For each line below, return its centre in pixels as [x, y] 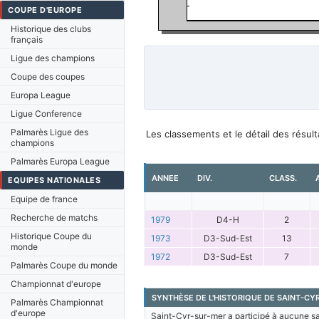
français [27, 40]
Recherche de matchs [54, 218]
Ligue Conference [46, 114]
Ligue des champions [53, 58]
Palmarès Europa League [60, 161]
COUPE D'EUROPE [45, 10]
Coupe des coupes [48, 77]
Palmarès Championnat [57, 302]
